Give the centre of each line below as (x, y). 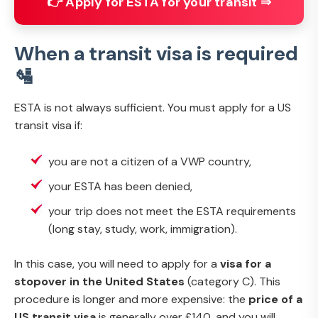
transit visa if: (48, 125)
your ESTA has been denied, (120, 186)
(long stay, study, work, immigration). (143, 229)
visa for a (246, 264)
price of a (275, 299)
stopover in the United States (99, 281)
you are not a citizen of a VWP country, (150, 161)
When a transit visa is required (156, 54)
